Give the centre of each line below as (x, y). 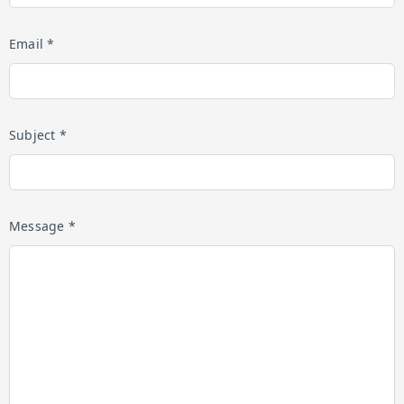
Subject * (38, 135)
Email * (32, 44)
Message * (42, 226)
